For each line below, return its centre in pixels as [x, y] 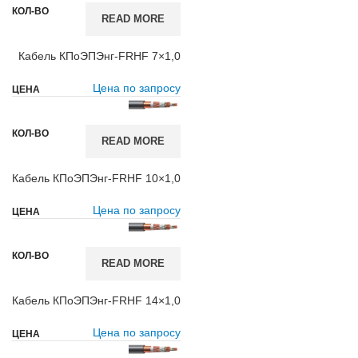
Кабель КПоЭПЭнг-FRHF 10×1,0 [96, 178]
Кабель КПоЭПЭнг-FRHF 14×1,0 [96, 300]
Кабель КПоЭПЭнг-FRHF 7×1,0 [99, 56]
